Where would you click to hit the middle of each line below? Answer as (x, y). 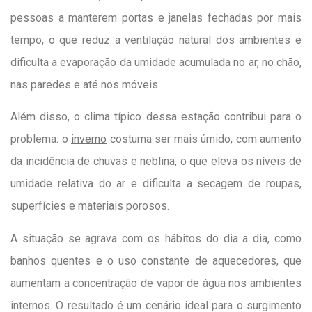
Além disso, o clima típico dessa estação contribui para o (156, 117)
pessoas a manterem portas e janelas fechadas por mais (156, 17)
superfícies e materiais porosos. (90, 206)
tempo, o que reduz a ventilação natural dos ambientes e (156, 40)
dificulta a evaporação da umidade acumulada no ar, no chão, (156, 62)
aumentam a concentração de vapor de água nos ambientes (156, 283)
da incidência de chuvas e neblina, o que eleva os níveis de (156, 162)
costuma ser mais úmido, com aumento (204, 139)
